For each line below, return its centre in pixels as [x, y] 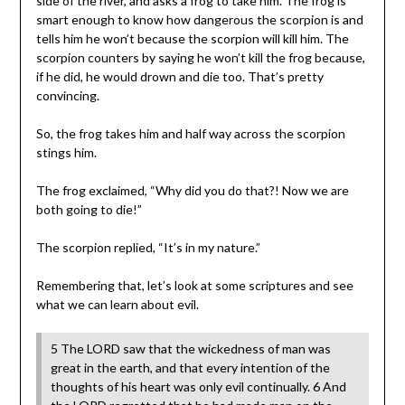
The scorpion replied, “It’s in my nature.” [148, 248]
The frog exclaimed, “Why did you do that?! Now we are [192, 191]
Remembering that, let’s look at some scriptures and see [194, 286]
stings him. [66, 153]
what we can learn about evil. [117, 305]
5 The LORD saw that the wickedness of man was [190, 349]
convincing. [67, 96]
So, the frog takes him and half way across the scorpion [190, 134]
